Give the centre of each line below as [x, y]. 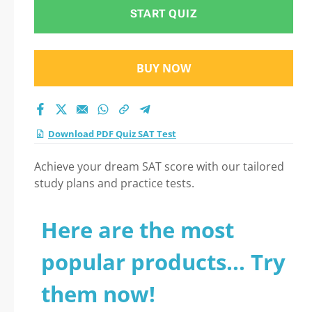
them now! [98, 294]
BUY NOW [164, 68]
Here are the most [138, 230]
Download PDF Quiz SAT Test [112, 134]
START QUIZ [164, 14]
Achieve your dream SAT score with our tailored [159, 166]
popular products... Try [163, 262]
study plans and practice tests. [114, 183]
